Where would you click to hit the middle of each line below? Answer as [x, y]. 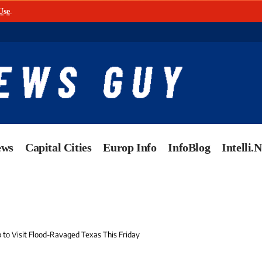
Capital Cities [58, 148]
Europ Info [130, 148]
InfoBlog [189, 148]
